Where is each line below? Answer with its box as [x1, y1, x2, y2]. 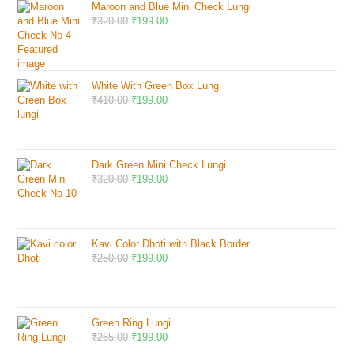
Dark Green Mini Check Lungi [92, 158, 227, 171]
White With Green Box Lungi [92, 79, 222, 92]
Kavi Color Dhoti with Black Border [92, 237, 250, 250]
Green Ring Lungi [92, 316, 171, 329]
